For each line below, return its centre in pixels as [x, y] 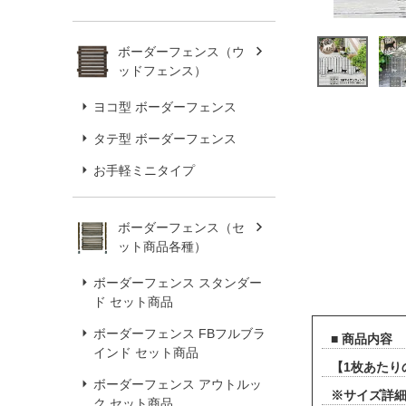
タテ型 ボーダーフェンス [165, 138]
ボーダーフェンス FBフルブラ [179, 333]
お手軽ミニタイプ [144, 170]
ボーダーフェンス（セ [181, 227]
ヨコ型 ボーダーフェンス [165, 106]
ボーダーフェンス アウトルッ [178, 384]
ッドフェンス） [162, 70]
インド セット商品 [146, 352]
